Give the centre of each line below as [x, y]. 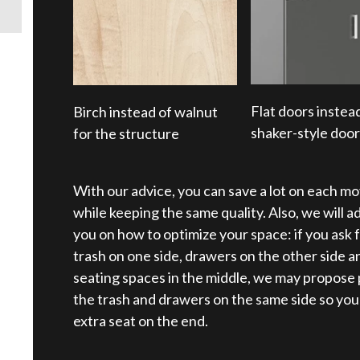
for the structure [126, 134]
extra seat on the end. [140, 321]
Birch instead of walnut [145, 112]
